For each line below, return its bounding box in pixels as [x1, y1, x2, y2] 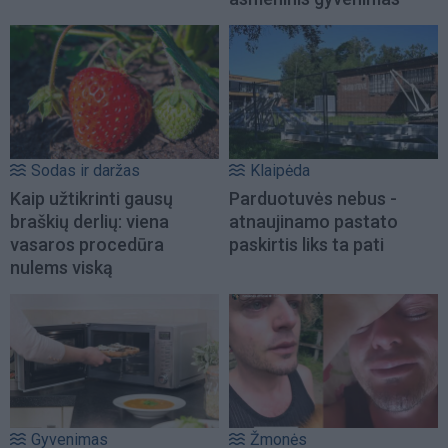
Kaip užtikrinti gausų [10, 187, 173, 209]
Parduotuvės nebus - [229, 187, 397, 209]
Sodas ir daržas [31, 160, 140, 180]
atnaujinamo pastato [229, 210, 398, 232]
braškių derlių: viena [10, 210, 169, 232]
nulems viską [10, 256, 113, 278]
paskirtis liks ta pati [229, 233, 384, 255]
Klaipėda [250, 160, 310, 180]
